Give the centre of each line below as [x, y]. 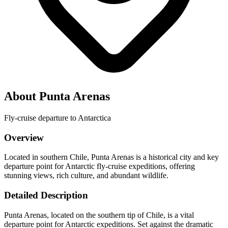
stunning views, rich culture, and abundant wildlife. [86, 176]
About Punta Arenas [57, 96]
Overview [24, 137]
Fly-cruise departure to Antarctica [58, 118]
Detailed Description [46, 195]
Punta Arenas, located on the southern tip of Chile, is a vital [99, 215]
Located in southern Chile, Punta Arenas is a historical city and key [111, 157]
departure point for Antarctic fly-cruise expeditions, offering [99, 166]
